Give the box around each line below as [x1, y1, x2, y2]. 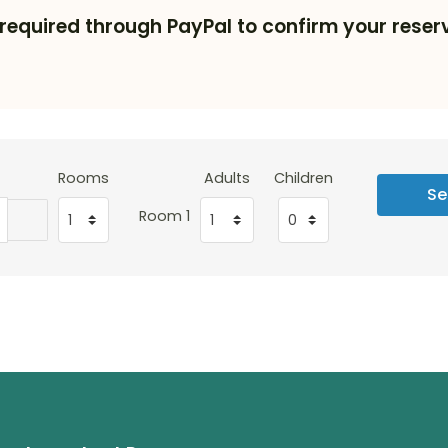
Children [274, 168, 333, 188]
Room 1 [139, 205, 190, 226]
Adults [204, 168, 250, 188]
